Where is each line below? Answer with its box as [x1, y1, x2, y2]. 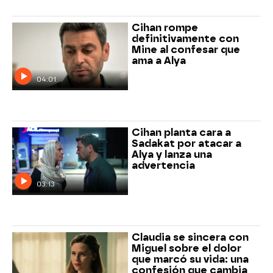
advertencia [131, 159, 195, 171]
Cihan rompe [131, 22, 198, 34]
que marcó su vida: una [131, 253, 249, 265]
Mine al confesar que [131, 44, 240, 56]
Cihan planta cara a [131, 126, 231, 138]
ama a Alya [131, 55, 186, 67]
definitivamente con [131, 33, 239, 45]
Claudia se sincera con [131, 231, 249, 243]
